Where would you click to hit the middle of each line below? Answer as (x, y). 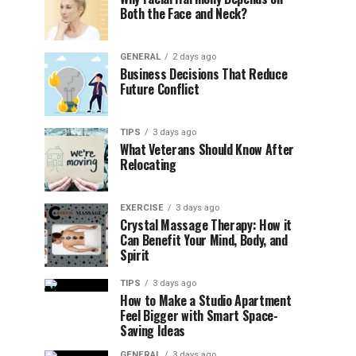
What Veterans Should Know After (207, 149)
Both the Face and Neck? (184, 14)
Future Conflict (160, 89)
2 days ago (194, 57)
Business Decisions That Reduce (204, 74)
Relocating (148, 164)
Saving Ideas (153, 331)
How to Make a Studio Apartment (206, 300)
